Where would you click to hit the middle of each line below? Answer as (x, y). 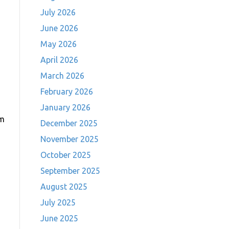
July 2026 (58, 12)
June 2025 (59, 218)
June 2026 (59, 28)
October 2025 (65, 155)
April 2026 (59, 60)
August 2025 (64, 187)
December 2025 (69, 123)
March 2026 (62, 76)
